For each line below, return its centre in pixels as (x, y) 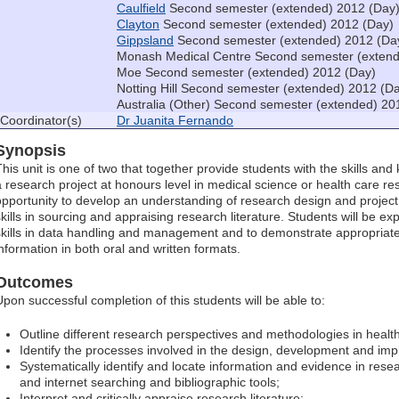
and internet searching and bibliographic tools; (150, 382)
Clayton (138, 24)
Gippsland (145, 40)
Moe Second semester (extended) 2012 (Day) (246, 72)
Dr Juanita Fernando (175, 120)
